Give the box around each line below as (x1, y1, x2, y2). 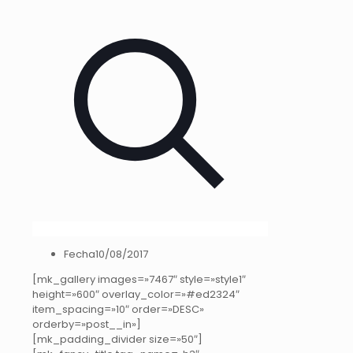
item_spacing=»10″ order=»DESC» (32, 302, 204, 317)
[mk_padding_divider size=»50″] (32, 332, 203, 347)
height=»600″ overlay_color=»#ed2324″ (32, 287, 240, 302)
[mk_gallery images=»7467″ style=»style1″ (32, 272, 246, 287)
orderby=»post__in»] (32, 317, 141, 332)
